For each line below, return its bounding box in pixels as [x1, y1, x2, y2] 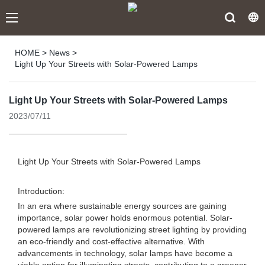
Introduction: [18, 186, 64, 196]
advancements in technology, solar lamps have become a [18, 248, 232, 258]
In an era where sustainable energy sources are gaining [18, 201, 227, 211]
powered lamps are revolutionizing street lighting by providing [18, 225, 247, 234]
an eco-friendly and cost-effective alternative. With [18, 237, 205, 246]
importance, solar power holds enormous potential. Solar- [18, 213, 232, 222]
